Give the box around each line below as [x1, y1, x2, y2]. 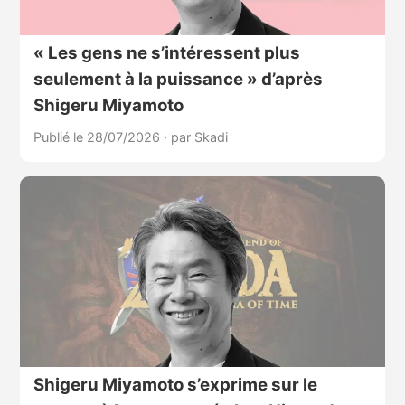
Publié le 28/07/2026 [33, 128, 164, 145]
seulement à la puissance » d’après [33, 68, 323, 89]
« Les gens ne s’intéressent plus [33, 42, 300, 63]
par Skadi [170, 128, 228, 145]
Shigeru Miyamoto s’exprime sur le [33, 374, 317, 396]
